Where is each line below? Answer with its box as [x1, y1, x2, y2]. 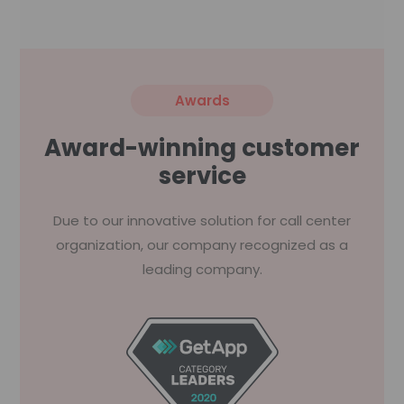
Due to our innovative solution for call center [53, 210, 351, 230]
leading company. [142, 259, 262, 279]
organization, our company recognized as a [56, 234, 348, 254]
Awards [174, 90, 230, 110]
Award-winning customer [44, 131, 360, 164]
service [158, 159, 246, 192]
